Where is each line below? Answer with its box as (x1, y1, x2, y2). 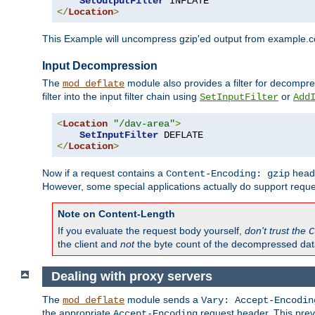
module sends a (124, 293, 201, 305)
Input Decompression (42, 59, 157, 72)
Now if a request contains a (42, 167, 166, 179)
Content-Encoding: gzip (166, 168, 290, 180)
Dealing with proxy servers (51, 269, 212, 283)
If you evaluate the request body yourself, (58, 225, 245, 237)
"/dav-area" (113, 118, 175, 130)
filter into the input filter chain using (42, 91, 200, 103)
